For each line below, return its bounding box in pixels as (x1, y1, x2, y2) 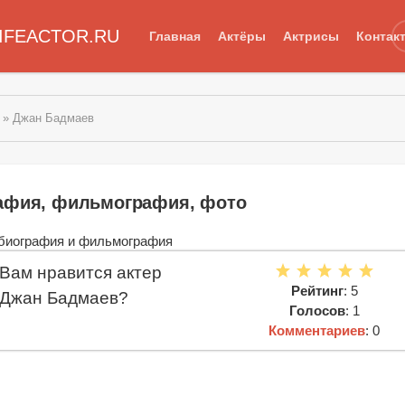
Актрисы (282, 28, 339, 43)
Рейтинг (290, 282, 344, 298)
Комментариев (268, 322, 366, 338)
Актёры (217, 28, 266, 43)
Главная (148, 28, 201, 43)
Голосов (288, 302, 345, 318)
